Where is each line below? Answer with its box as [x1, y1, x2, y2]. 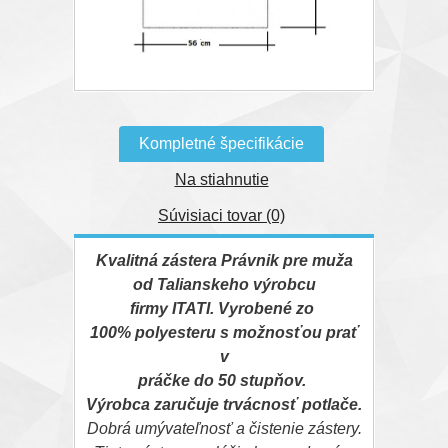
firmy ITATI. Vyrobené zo [130, 300, 318, 318]
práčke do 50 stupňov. [138, 372, 310, 390]
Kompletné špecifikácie [139, 135, 304, 153]
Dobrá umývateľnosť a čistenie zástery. [86, 420, 362, 438]
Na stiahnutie [174, 171, 269, 189]
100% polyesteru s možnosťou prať [89, 324, 359, 342]
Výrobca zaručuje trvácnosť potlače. [86, 396, 362, 414]
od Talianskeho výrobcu [132, 276, 316, 294]
